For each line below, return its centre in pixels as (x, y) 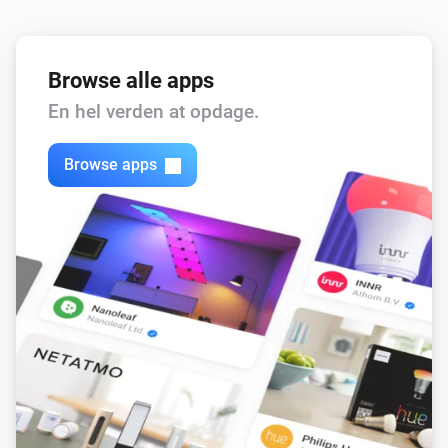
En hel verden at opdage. (153, 111)
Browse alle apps (131, 79)
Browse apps (110, 165)
